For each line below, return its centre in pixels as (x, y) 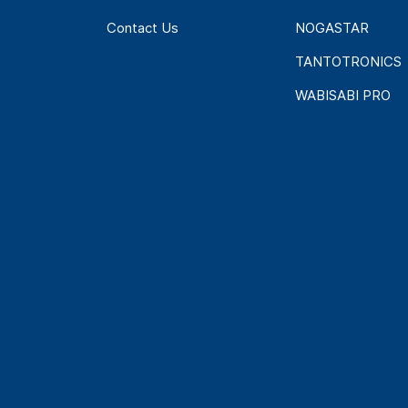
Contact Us (142, 28)
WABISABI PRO (343, 96)
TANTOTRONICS (349, 62)
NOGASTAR (332, 28)
